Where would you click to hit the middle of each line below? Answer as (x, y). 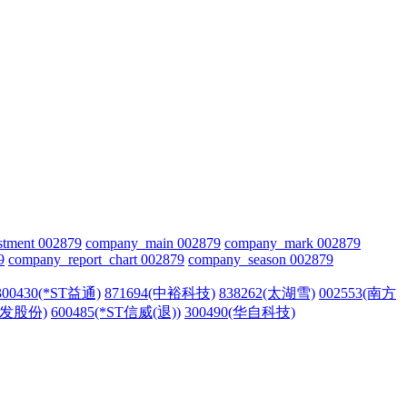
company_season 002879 (261, 259)
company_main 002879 (153, 243)
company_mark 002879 (293, 243)
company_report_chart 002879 (96, 259)
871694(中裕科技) (160, 293)
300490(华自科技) (240, 312)
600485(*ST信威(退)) (116, 312)
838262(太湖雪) (267, 293)
